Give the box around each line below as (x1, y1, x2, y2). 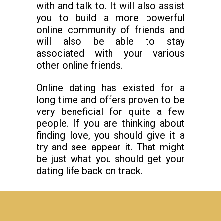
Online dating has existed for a (37, 82, 184, 94)
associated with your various (37, 47, 184, 59)
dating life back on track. (37, 165, 143, 177)
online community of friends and (37, 24, 184, 36)
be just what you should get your (37, 153, 184, 165)
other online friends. (37, 59, 123, 71)
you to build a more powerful (37, 12, 184, 24)
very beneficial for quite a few (37, 106, 184, 117)
